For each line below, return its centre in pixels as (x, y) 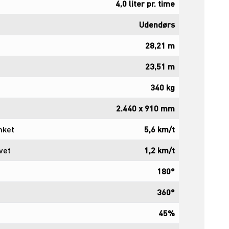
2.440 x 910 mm (145, 108)
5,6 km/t (159, 129)
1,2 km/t (159, 150)
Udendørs (157, 24)
